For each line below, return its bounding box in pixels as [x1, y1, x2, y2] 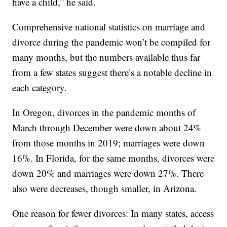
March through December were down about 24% [12, 121, 202, 134]
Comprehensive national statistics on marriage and [12, 20, 206, 33]
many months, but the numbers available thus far [12, 51, 201, 64]
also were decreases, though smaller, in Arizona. [12, 182, 197, 195]
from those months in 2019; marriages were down [12, 136, 205, 149]
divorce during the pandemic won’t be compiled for [12, 35, 211, 49]
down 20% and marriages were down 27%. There [12, 167, 204, 180]
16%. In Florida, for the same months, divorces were [12, 152, 215, 165]
